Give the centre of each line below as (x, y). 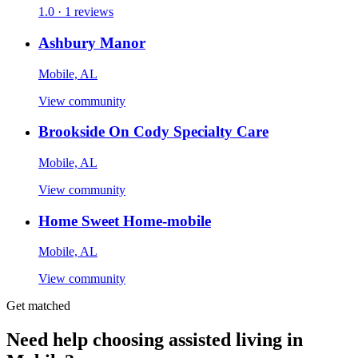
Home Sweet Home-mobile (125, 221)
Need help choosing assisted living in (155, 340)
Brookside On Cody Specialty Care (153, 132)
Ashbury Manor (92, 42)
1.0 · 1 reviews (76, 12)
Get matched (38, 306)
